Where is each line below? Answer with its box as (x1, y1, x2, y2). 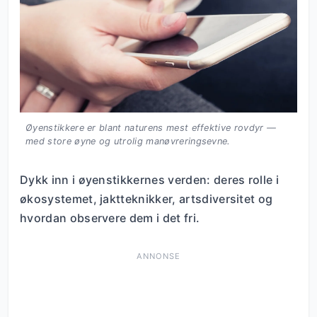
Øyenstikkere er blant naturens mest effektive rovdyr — (25, 122, 277, 134)
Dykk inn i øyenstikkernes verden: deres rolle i (20, 173, 279, 188)
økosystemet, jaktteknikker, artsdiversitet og (20, 192, 273, 207)
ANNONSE (137, 251, 180, 262)
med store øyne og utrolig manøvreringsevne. (25, 136, 231, 147)
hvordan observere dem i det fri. (20, 211, 200, 226)
